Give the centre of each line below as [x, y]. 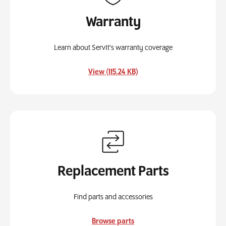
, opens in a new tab [169, 71]
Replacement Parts [113, 172]
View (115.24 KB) [113, 72]
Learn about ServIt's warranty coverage [113, 48]
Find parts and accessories [113, 197]
